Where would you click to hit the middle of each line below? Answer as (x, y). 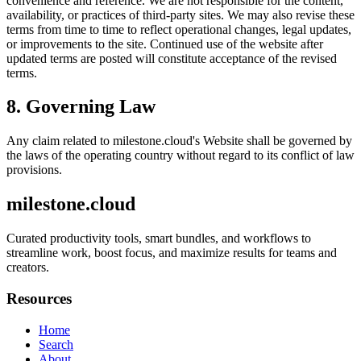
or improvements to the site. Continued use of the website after (165, 44)
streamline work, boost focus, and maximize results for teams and (172, 253)
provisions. (34, 170)
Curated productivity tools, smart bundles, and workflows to (159, 239)
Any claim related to (60, 141)
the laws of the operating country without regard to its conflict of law (180, 156)
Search (56, 344)
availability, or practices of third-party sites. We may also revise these (180, 15)
